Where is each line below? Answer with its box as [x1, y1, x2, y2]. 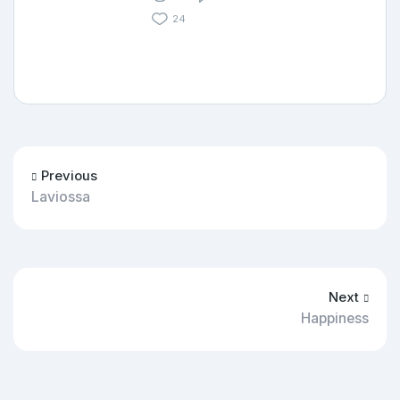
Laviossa [31, 187, 90, 205]
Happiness [301, 309, 369, 327]
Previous [41, 167, 97, 184]
